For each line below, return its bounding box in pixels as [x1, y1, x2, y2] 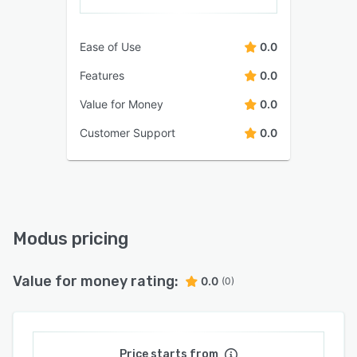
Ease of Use [80, 39, 141, 53]
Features [80, 68, 124, 82]
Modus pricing [13, 227, 128, 249]
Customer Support [80, 125, 175, 139]
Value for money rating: [13, 272, 178, 290]
